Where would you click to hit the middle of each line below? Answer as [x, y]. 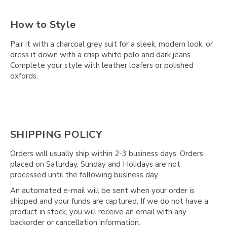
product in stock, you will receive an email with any [98, 212]
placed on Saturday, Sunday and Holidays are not [95, 164]
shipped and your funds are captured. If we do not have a [109, 201]
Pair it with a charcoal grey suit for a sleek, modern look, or [111, 44]
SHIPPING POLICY [56, 134]
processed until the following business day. [85, 175]
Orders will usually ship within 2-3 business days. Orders [107, 154]
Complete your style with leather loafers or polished [102, 65]
